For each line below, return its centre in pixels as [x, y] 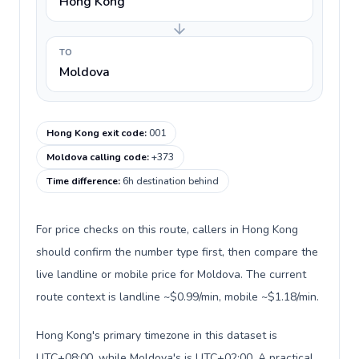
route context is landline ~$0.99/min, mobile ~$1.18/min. [177, 297]
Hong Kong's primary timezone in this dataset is [157, 335]
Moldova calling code [97, 157]
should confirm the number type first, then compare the [177, 252]
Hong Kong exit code [95, 133]
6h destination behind [171, 181]
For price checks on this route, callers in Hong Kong [167, 230]
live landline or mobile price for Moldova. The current [171, 274]
